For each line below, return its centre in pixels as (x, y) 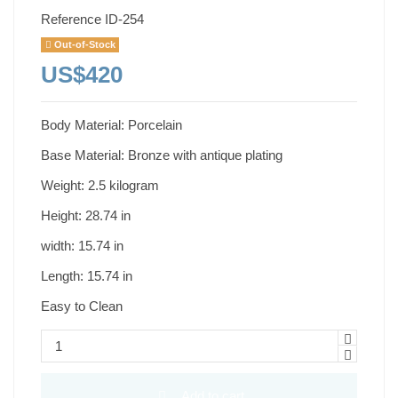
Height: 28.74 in (86, 215)
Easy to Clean (82, 306)
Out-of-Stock (83, 45)
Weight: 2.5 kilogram (100, 185)
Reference (71, 19)
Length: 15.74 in (87, 275)
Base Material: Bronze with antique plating (162, 155)
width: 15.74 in (82, 245)
